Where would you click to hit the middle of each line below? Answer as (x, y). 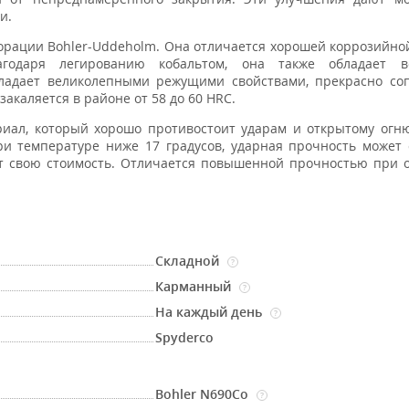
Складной (189, 261)
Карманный (195, 286)
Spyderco (185, 337)
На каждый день (211, 312)
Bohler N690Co (204, 394)
